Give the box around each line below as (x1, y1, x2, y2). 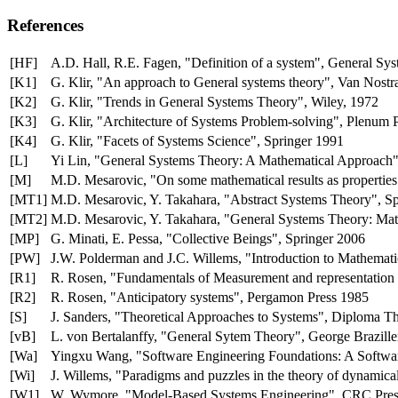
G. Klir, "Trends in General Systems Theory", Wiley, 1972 (51, 94, 378, 110)
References (7, 16, 84, 36)
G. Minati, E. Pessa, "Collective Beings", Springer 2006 (51, 231, 365, 247)
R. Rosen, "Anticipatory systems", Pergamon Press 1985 (51, 290, 369, 306)
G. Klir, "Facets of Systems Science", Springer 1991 (51, 133, 344, 149)
